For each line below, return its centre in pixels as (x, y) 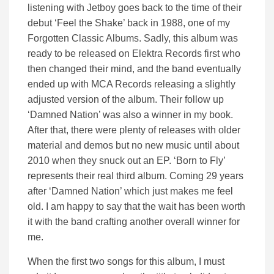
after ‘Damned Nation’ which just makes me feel (130, 191)
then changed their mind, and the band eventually (134, 68)
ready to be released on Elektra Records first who (134, 53)
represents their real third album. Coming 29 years (135, 176)
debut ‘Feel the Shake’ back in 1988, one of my (129, 23)
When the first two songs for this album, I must (126, 261)
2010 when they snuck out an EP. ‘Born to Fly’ (126, 160)
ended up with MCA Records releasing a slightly (131, 84)
